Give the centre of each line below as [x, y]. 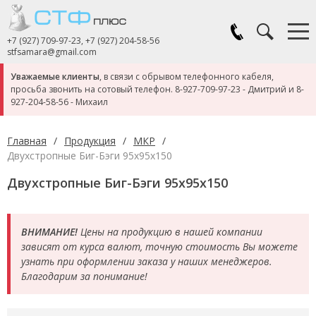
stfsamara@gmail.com [52, 52]
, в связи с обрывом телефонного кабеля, [187, 77]
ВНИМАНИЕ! [49, 232]
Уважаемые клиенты [55, 77]
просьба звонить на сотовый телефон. [93, 89]
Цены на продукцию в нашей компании [170, 232]
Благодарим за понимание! [84, 276]
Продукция [90, 141]
